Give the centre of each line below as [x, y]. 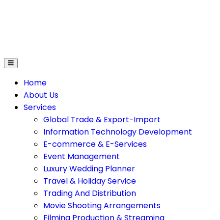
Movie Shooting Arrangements [102, 206]
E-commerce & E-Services [95, 144]
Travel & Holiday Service [90, 181]
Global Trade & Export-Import [102, 120]
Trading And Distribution [90, 193]
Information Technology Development [118, 132]
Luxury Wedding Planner [89, 169]
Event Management [82, 156]
